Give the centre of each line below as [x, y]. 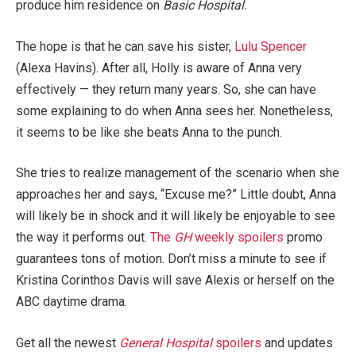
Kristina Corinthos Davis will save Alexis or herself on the [175, 281]
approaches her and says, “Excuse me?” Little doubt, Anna [176, 195]
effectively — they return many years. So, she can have [166, 89]
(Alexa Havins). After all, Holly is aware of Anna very [159, 68]
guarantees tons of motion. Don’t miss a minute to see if [171, 259]
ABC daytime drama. [72, 302]
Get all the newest [68, 342]
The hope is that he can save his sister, [125, 46]
